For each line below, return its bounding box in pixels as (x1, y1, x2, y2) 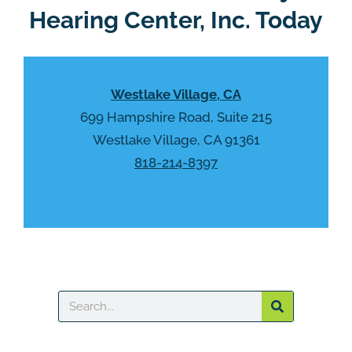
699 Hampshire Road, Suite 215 (80, 109, 272, 125)
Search (58, 291, 101, 307)
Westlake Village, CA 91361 (92, 132, 260, 148)
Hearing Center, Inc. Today (29, 6, 323, 34)
